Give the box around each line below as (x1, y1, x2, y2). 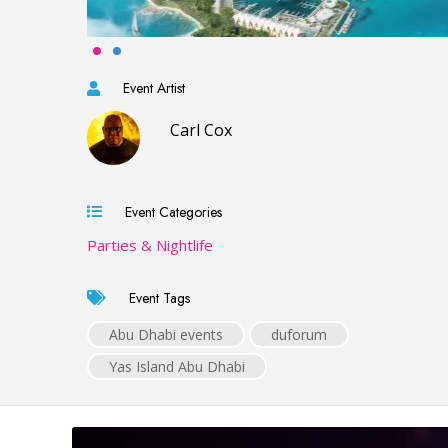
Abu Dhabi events (109, 324, 223, 344)
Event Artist (115, 78, 185, 99)
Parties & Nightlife (87, 234, 213, 255)
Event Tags (121, 287, 190, 308)
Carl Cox (170, 119, 233, 142)
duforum (271, 324, 327, 344)
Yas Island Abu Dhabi (109, 356, 245, 376)
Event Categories (117, 201, 222, 222)
